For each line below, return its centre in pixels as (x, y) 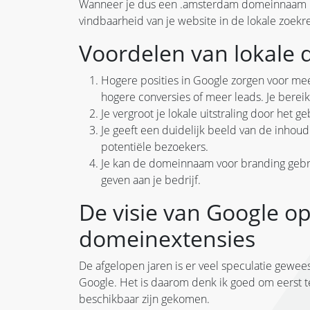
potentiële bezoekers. (155, 146)
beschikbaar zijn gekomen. (146, 299)
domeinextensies (167, 238)
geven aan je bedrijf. (154, 180)
